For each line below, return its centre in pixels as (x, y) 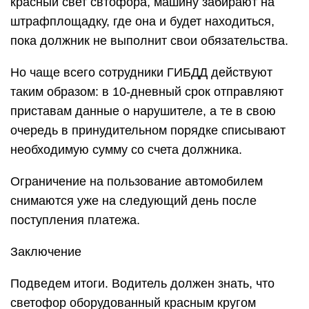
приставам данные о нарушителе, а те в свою (143, 111)
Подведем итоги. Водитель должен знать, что (142, 283)
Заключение (46, 252)
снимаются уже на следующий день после (133, 201)
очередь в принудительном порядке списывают (148, 130)
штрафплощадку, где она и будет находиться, (142, 21)
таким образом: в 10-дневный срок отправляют (147, 92)
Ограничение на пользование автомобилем (137, 181)
